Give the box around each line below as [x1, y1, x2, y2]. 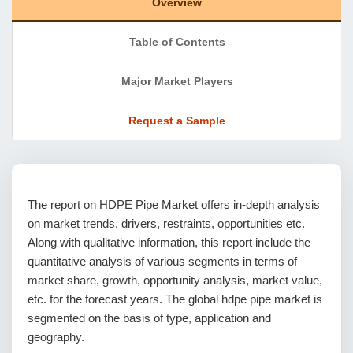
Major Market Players [121, 75, 233, 87]
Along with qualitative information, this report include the [28, 236, 310, 249]
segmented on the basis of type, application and [28, 311, 271, 325]
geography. [28, 330, 84, 344]
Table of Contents [128, 35, 225, 48]
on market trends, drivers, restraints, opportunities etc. [28, 217, 305, 230]
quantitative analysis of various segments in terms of [28, 255, 297, 268]
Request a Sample [128, 114, 225, 127]
